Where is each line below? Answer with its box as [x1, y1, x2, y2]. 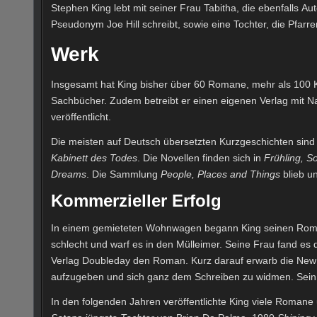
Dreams [51, 168, 86, 180]
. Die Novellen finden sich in [137, 151, 264, 163]
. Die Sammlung [86, 168, 161, 180]
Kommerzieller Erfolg [51, 191, 221, 211]
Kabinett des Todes [51, 151, 137, 163]
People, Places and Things [161, 168, 280, 180]
